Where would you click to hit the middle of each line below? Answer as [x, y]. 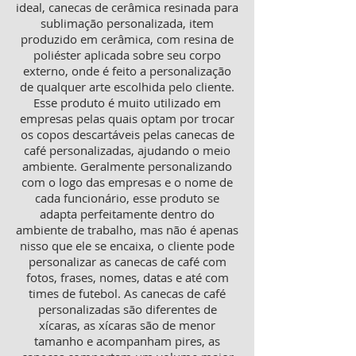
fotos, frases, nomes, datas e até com [127, 277]
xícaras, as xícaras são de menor [127, 325]
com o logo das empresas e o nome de [127, 182]
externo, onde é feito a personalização [127, 71]
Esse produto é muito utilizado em [127, 103]
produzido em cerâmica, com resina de [127, 39]
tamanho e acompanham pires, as [127, 341]
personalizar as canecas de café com [127, 261]
